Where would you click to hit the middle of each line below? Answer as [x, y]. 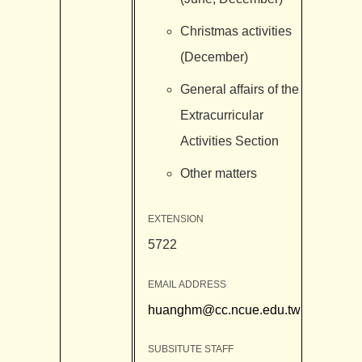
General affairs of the [239, 89]
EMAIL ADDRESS [187, 284]
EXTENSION [175, 219]
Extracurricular [221, 115]
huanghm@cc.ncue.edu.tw [224, 309]
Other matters [218, 173]
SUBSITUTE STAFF [190, 349]
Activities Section [229, 141]
